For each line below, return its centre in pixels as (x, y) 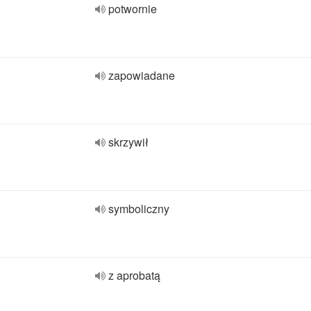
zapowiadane (142, 75)
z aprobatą (134, 275)
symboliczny (139, 209)
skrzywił (128, 142)
